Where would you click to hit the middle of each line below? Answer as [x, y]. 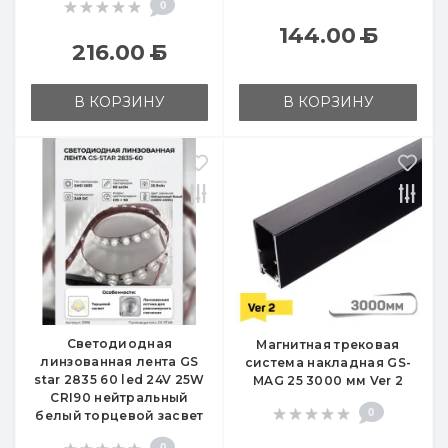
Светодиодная [119, 344]
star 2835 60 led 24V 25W [119, 380]
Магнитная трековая [328, 345]
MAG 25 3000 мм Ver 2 [328, 381]
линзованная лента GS [119, 362]
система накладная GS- [328, 363]
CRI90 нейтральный [119, 398]
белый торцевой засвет [119, 416]
